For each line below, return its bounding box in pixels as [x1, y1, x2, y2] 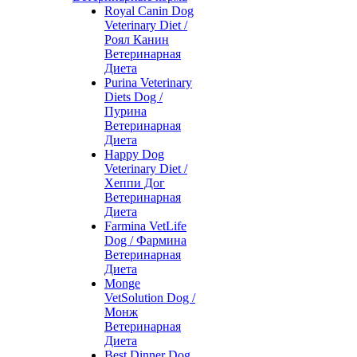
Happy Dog [104, 147, 164, 161]
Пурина [104, 104, 147, 118]
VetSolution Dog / [104, 291, 195, 304]
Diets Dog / [104, 90, 163, 104]
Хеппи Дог [104, 176, 165, 190]
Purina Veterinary [104, 76, 192, 89]
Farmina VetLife [104, 219, 186, 233]
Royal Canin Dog [104, 4, 194, 18]
